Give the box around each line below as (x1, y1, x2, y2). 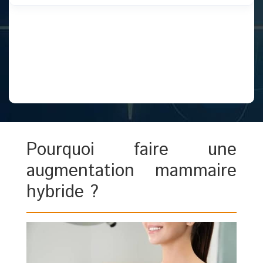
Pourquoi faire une (26, 137, 237, 163)
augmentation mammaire (26, 159, 237, 184)
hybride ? (26, 180, 99, 205)
